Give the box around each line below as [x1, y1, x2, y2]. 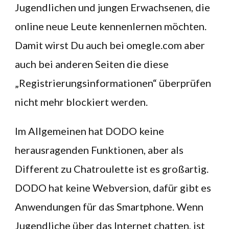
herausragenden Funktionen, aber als [15, 144, 184, 156]
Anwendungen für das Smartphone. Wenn [15, 200, 203, 213]
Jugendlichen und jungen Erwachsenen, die [15, 1, 210, 13]
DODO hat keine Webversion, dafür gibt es [15, 181, 211, 194]
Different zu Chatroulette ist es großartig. [15, 163, 209, 175]
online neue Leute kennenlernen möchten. [15, 20, 207, 32]
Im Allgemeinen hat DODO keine [15, 125, 164, 137]
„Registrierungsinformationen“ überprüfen [15, 77, 211, 89]
